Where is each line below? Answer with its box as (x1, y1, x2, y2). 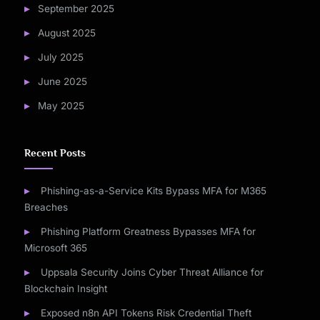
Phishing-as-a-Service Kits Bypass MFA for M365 (40, 185, 266, 197)
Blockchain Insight (24, 283, 107, 295)
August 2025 (37, 26, 96, 39)
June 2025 (37, 75, 87, 87)
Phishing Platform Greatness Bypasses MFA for (40, 226, 256, 238)
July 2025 (37, 51, 84, 63)
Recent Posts (24, 147, 86, 159)
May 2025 (37, 99, 84, 111)
